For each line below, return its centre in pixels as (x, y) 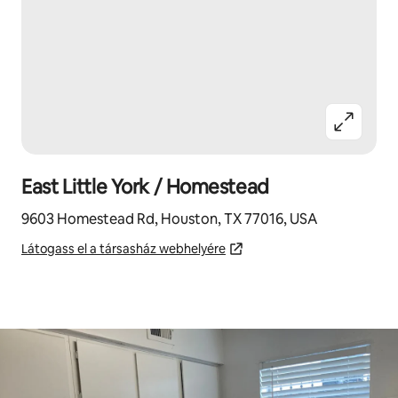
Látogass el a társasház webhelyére (123, 249)
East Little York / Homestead (145, 187)
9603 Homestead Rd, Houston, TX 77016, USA (169, 219)
